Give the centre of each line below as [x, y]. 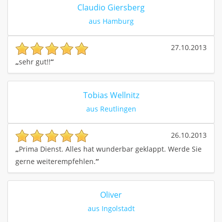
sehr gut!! [35, 61]
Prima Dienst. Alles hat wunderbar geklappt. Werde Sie [110, 149]
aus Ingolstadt [111, 208]
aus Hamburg [111, 21]
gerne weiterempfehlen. [55, 161]
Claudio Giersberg [111, 8]
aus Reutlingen [111, 109]
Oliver [111, 194]
